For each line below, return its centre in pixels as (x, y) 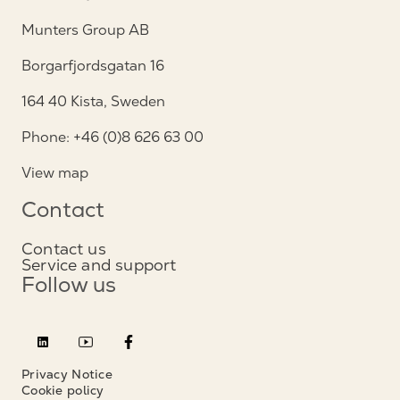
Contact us (64, 249)
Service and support (99, 265)
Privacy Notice (67, 375)
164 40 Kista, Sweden (93, 102)
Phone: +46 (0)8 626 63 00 (116, 137)
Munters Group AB (85, 30)
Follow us (69, 288)
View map (55, 173)
